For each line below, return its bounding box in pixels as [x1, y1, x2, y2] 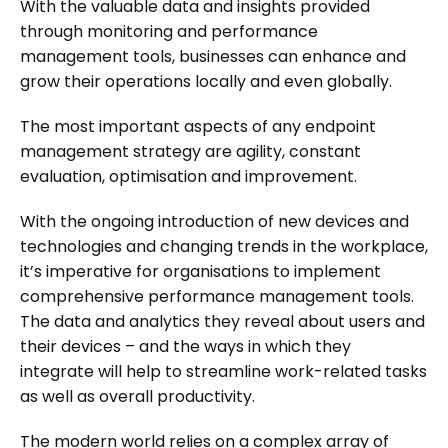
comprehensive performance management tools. [20, 285, 414, 308]
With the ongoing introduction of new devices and [20, 210, 409, 233]
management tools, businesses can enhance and [20, 45, 406, 68]
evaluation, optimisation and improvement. [20, 165, 357, 188]
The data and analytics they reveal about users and [20, 310, 425, 333]
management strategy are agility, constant [20, 140, 361, 163]
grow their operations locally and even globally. [20, 70, 392, 93]
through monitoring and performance [20, 20, 318, 43]
